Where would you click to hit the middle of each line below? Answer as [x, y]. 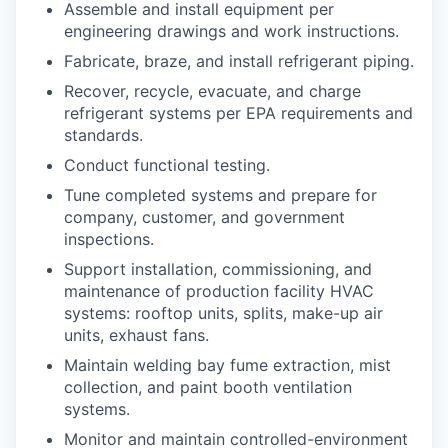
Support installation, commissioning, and [218, 269]
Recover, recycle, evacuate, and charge [212, 91]
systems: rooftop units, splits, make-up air [223, 313]
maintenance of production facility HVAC [219, 291]
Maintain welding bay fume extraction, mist [227, 365]
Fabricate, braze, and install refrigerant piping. [239, 61]
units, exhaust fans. [136, 335]
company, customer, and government [204, 217]
